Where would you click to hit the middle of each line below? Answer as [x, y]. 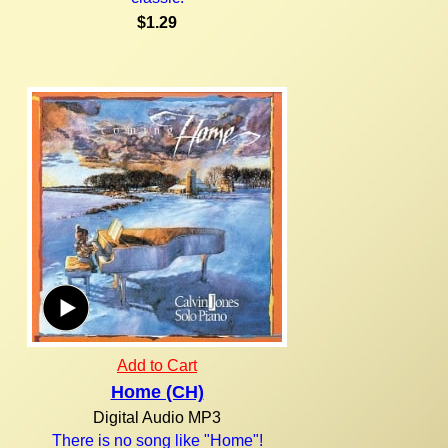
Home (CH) [157, 391]
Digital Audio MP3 [157, 417]
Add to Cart [157, 365]
